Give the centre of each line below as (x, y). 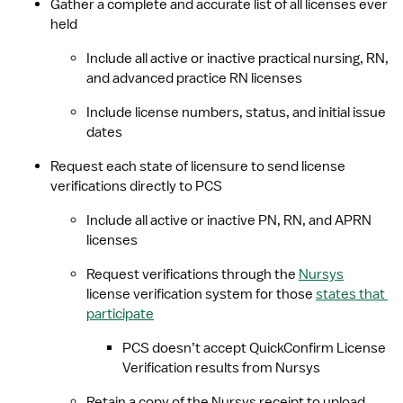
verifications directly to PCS (136, 186)
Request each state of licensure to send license (198, 166)
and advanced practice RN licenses (194, 78)
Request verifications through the (193, 274)
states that (350, 294)
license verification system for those (201, 294)
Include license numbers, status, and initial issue (236, 112)
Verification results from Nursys (221, 368)
